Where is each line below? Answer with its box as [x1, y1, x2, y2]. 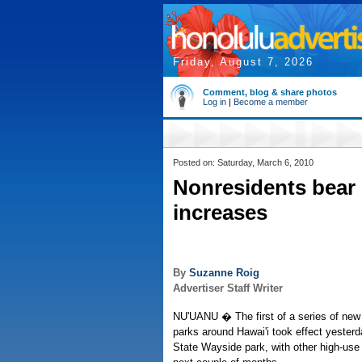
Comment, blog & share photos [203, 87, 337, 97]
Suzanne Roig [189, 267, 259, 280]
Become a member [234, 97, 308, 107]
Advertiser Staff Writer [173, 282, 283, 295]
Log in [203, 97, 226, 107]
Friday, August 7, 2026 [173, 56, 314, 68]
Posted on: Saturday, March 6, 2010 [173, 158, 314, 167]
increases [173, 200, 267, 225]
